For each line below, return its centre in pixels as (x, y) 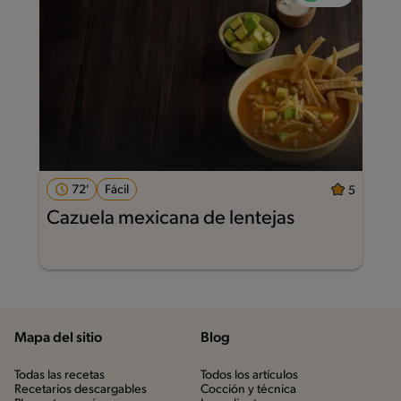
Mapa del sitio (58, 338)
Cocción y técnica (248, 389)
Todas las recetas (60, 375)
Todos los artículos (249, 375)
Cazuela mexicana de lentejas (170, 219)
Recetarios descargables (81, 389)
